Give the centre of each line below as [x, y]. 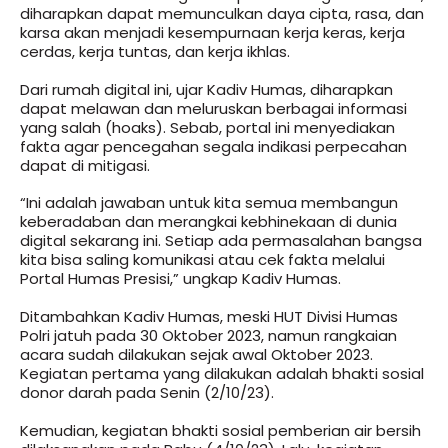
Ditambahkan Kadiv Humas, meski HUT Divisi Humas [209, 316]
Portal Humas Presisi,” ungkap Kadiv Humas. [180, 279]
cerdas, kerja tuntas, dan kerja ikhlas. [155, 51]
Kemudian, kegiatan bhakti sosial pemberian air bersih [220, 430]
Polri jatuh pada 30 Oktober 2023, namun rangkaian [208, 335]
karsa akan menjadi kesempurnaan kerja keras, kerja [212, 32]
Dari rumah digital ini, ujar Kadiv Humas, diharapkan [206, 89]
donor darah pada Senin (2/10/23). [147, 392]
